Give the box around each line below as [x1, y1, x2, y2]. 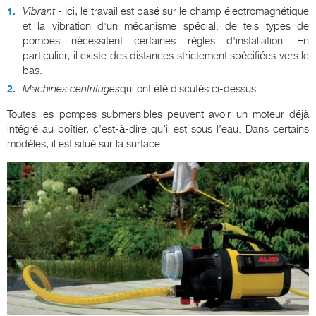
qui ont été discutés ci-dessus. [120, 83, 259, 95]
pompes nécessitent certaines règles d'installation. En [23, 35, 309, 47]
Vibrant [23, 5, 55, 18]
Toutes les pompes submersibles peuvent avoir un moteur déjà [7, 108, 309, 121]
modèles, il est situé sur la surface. [7, 138, 163, 150]
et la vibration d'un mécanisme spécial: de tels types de [23, 20, 309, 32]
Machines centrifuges [23, 83, 120, 95]
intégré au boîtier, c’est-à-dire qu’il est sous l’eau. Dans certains [7, 123, 309, 135]
